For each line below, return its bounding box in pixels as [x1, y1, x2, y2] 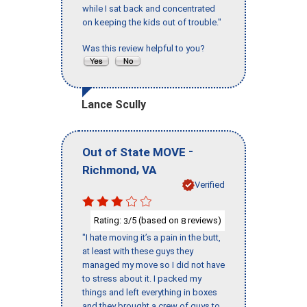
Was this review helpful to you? [82, 43, 209, 54]
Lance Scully [82, 98, 146, 112]
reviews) [186, 214, 221, 225]
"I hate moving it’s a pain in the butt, [82, 232, 221, 243]
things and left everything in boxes [82, 287, 217, 298]
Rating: [94, 214, 123, 225]
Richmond [82, 162, 136, 177]
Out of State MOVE [82, 145, 186, 159]
